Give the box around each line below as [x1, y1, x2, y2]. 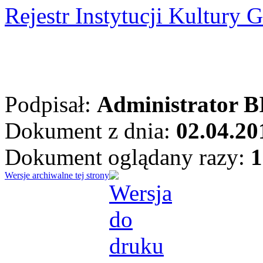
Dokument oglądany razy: [5, 144, 251, 170]
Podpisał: [5, 91, 97, 117]
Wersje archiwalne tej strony [5, 170, 109, 180]
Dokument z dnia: [5, 117, 176, 143]
